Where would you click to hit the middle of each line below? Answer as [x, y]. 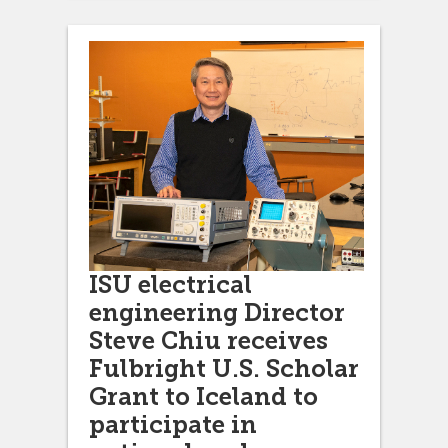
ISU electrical [170, 285]
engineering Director [217, 313]
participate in [173, 425]
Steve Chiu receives [208, 341]
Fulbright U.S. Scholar [224, 369]
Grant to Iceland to [203, 397]
